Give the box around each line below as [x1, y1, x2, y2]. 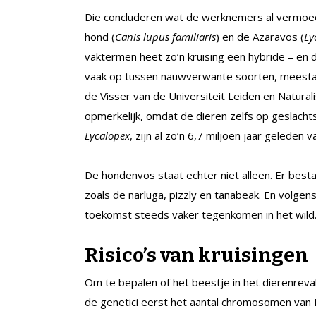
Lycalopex [85, 128, 130, 142]
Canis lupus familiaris [115, 29, 216, 44]
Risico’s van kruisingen [85, 243, 308, 267]
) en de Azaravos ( [216, 29, 304, 44]
